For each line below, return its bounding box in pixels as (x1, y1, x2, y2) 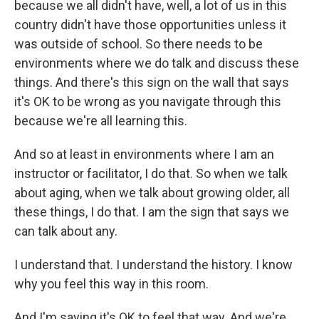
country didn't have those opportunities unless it (14, 17, 286, 33)
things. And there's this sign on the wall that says (14, 75, 289, 90)
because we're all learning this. (14, 113, 187, 129)
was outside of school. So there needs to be (14, 36, 263, 52)
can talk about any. (14, 224, 117, 239)
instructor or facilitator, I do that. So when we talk (14, 166, 288, 182)
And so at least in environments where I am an (14, 147, 274, 162)
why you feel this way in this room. (14, 276, 209, 292)
